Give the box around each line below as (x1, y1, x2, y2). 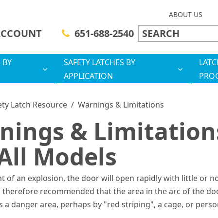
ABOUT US (169, 10, 202, 19)
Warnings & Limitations (77, 99, 164, 110)
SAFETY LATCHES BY (63, 57, 135, 68)
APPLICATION (63, 71, 113, 81)
